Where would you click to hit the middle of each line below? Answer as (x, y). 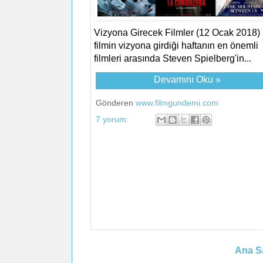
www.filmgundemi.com (177, 102)
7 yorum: (113, 119)
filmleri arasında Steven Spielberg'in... (172, 58)
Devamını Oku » (187, 79)
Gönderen (115, 102)
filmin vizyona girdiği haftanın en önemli (176, 45)
